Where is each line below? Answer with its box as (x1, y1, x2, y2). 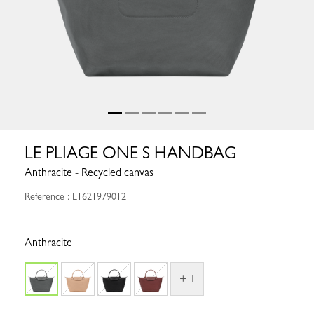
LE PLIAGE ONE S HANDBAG (25, 143, 236, 163)
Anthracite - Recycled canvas (25, 165, 153, 179)
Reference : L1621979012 (25, 191, 126, 203)
